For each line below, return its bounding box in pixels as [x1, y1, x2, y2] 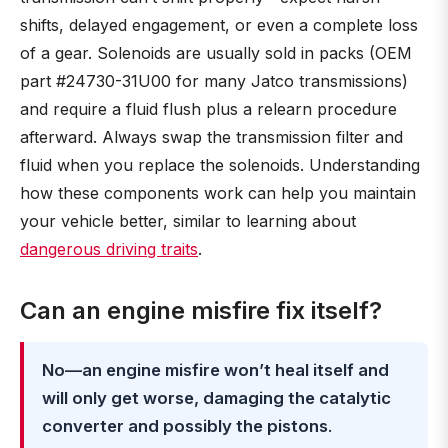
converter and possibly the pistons [42, 416, 328, 436]
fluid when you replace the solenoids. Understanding [20, 155, 420, 175]
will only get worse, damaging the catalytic [42, 388, 391, 408]
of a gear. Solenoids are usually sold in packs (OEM [20, 43, 412, 63]
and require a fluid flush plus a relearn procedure [20, 99, 397, 119]
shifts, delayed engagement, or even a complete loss [20, 15, 418, 35]
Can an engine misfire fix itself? [20, 296, 382, 325]
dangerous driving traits [20, 239, 198, 259]
